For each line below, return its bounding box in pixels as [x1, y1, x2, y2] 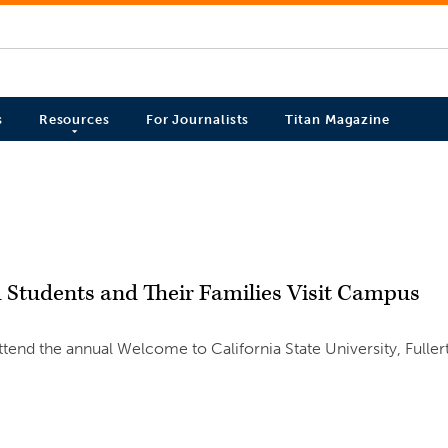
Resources [38, 112, 110, 128]
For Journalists [145, 112, 250, 128]
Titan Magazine [285, 112, 390, 128]
